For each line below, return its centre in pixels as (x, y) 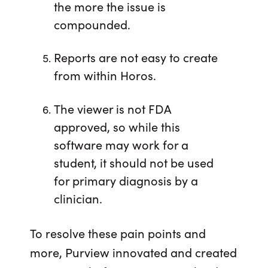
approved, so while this (117, 127)
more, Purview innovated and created (133, 252)
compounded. (92, 24)
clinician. (78, 198)
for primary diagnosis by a (126, 180)
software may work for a (121, 144)
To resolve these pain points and (118, 233)
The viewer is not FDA (112, 109)
